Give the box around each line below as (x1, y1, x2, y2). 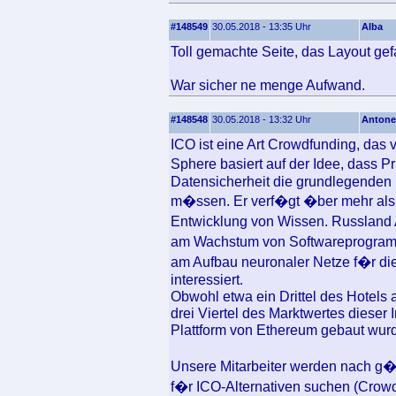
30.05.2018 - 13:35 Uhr (212, 21, 311, 32)
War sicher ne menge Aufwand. (171, 77, 365, 93)
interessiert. (171, 271, 243, 287)
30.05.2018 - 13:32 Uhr (212, 114, 311, 125)
